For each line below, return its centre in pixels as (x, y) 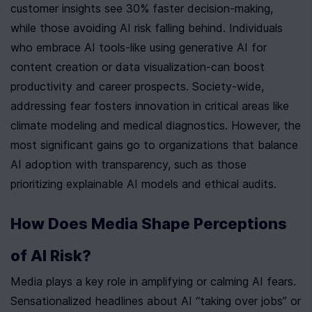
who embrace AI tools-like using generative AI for (139, 48)
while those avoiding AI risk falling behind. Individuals (147, 28)
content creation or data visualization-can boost (138, 67)
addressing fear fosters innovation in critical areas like (150, 106)
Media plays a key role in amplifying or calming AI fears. (153, 282)
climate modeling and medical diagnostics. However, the (156, 126)
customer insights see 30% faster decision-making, (142, 9)
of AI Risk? (51, 256)
